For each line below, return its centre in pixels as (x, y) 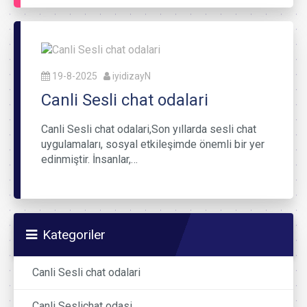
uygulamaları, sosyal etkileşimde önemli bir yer (153, 144)
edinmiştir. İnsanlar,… (89, 159)
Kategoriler (74, 234)
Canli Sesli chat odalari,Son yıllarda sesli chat (149, 129)
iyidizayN (132, 76)
